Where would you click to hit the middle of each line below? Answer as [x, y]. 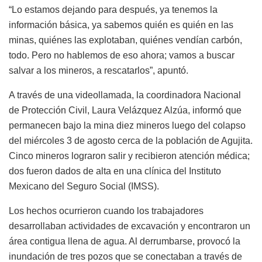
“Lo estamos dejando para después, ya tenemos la [113, 10]
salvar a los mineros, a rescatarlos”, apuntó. [99, 71]
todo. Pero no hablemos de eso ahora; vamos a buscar [122, 56]
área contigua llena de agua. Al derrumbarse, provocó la [125, 242]
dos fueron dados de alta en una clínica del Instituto [115, 171]
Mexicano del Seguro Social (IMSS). [84, 187]
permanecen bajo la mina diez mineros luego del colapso [127, 126]
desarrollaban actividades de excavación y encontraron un [130, 226]
